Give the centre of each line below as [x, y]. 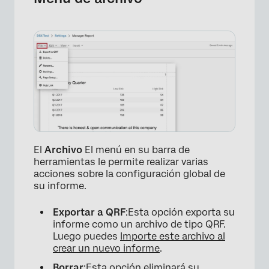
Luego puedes [86, 237]
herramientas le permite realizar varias [121, 162]
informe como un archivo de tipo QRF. [139, 225]
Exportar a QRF [89, 213]
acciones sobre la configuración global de [129, 174]
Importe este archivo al [173, 237]
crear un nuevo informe [106, 249]
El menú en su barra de [136, 150]
